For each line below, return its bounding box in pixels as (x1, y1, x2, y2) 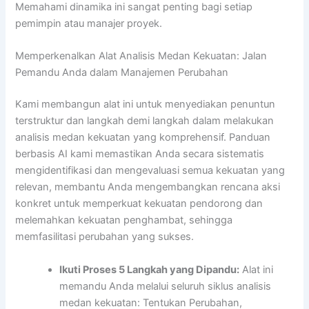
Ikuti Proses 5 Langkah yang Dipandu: (59, 263, 240, 276)
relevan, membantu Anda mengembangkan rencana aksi (15, 181, 281, 194)
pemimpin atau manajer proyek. (15, 17, 163, 30)
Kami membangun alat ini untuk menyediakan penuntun (15, 98, 276, 111)
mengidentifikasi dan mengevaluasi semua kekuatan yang (15, 164, 286, 177)
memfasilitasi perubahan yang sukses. (15, 230, 195, 243)
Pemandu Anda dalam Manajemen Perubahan (15, 66, 229, 79)
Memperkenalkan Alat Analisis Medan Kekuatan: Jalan (15, 50, 268, 63)
